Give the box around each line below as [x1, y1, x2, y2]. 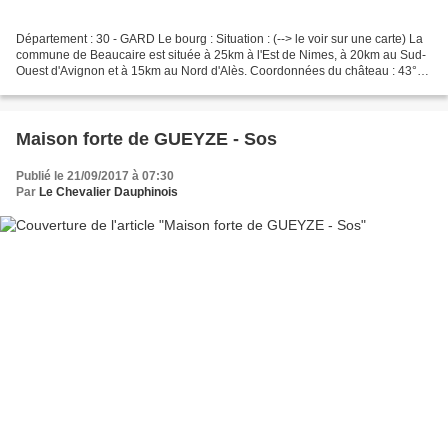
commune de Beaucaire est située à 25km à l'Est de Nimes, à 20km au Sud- [16, 48, 426, 63]
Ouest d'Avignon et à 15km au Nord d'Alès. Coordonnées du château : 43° [16, 64, 417, 79]
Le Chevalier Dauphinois [39, 185, 178, 200]
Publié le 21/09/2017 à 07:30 [16, 169, 174, 184]
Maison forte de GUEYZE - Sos [16, 129, 277, 150]
